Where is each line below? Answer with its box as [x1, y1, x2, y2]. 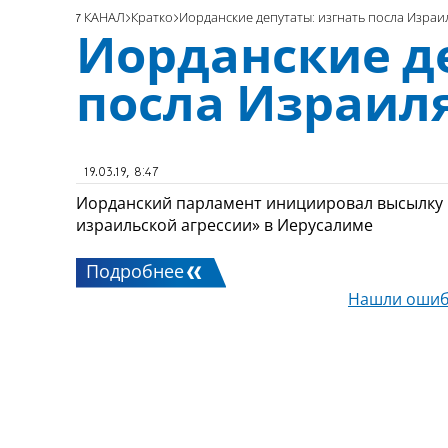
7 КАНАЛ [76, 11, 125, 25]
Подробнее [86, 263, 185, 282]
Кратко [131, 11, 173, 25]
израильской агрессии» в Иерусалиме [76, 213, 373, 236]
